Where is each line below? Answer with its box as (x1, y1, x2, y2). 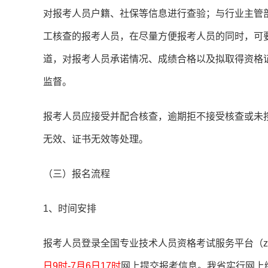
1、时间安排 (43, 203, 96, 214)
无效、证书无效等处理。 (43, 134, 148, 145)
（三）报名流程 (43, 169, 110, 179)
